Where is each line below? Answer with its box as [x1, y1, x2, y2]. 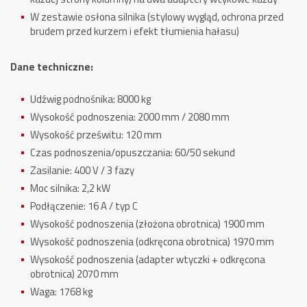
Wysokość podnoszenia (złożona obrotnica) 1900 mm [30, 216, 265, 232]
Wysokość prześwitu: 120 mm [30, 127, 162, 143]
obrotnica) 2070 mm [30, 266, 119, 282]
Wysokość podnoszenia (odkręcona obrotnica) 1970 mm [30, 234, 274, 249]
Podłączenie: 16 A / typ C [30, 198, 138, 214]
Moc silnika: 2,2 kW [30, 180, 110, 196]
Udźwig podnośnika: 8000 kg [30, 91, 151, 107]
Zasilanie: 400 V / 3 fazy [30, 162, 134, 178]
